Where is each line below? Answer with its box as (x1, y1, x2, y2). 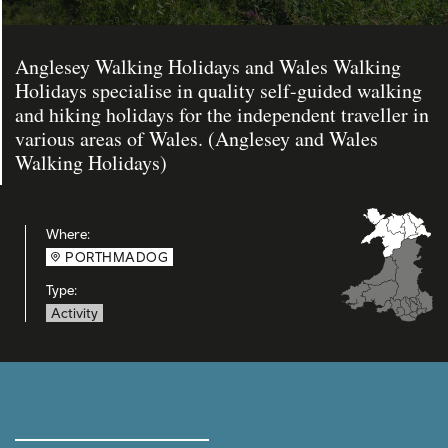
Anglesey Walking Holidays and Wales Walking (15, 53, 401, 80)
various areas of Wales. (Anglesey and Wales (15, 125, 378, 152)
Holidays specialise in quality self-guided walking (15, 77, 422, 104)
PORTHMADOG (65, 249, 168, 265)
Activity (51, 305, 98, 321)
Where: (46, 226, 90, 242)
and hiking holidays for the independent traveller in (15, 101, 429, 128)
